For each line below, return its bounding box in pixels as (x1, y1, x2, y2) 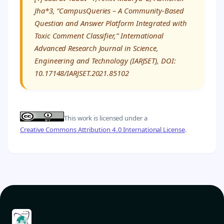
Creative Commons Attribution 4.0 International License (20, 125, 185, 134)
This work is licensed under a (64, 113, 147, 122)
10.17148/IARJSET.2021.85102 (34, 68, 129, 78)
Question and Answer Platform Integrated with (34, 18, 187, 28)
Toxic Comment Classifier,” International (34, 30, 163, 41)
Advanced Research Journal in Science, (34, 43, 159, 53)
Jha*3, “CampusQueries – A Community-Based (34, 5, 184, 16)
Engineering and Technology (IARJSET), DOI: (34, 55, 176, 66)
